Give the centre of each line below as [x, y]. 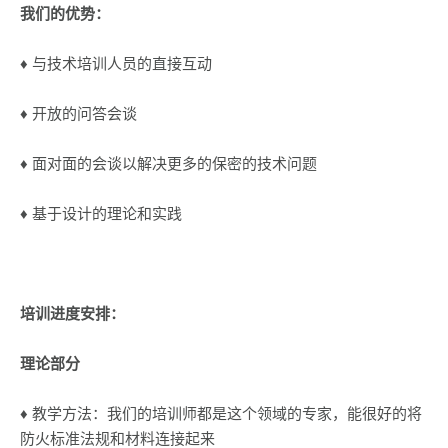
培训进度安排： [72, 313]
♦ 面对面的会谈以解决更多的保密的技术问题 [168, 163]
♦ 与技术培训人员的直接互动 [116, 63]
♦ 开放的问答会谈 [78, 113]
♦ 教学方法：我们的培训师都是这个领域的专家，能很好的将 [221, 413]
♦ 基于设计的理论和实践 [101, 213]
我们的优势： [65, 13]
